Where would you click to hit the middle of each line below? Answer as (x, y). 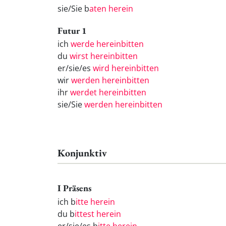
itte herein (95, 202)
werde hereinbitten (107, 44)
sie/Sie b (73, 8)
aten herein (111, 8)
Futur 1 (72, 30)
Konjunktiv (82, 153)
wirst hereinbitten (104, 56)
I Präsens (74, 188)
